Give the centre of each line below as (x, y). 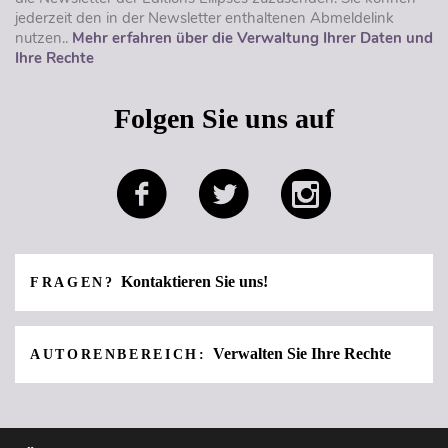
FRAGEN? (76, 283)
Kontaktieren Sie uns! (195, 282)
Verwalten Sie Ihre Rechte (302, 354)
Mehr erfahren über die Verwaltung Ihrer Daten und (252, 38)
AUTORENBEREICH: (122, 355)
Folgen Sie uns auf (224, 119)
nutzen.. (43, 38)
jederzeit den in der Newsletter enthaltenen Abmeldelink (204, 18)
